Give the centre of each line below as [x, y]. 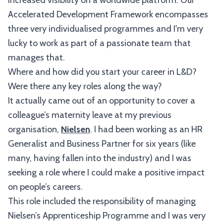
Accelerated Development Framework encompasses [108, 14]
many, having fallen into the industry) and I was [100, 158]
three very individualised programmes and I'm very [106, 29]
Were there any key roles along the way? [85, 86]
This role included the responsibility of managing [102, 201]
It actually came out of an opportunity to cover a [102, 101]
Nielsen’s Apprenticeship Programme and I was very [107, 216]
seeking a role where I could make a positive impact [106, 172]
